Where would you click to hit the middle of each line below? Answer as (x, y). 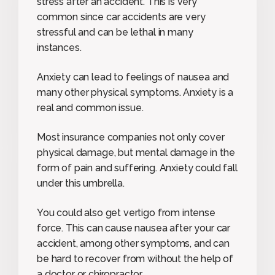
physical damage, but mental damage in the (136, 152)
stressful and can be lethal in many (115, 32)
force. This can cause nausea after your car (134, 228)
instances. (59, 47)
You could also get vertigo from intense (126, 212)
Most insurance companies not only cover (131, 137)
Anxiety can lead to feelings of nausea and (133, 77)
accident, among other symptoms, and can (133, 243)
